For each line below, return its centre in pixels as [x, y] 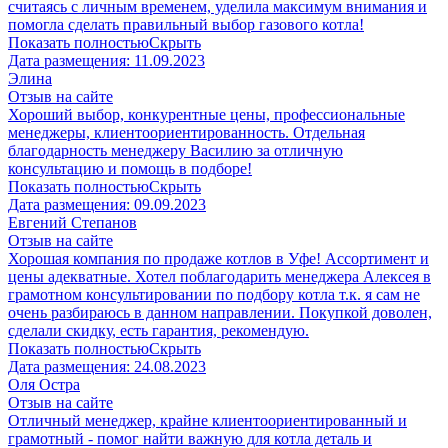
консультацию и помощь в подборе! [130, 169]
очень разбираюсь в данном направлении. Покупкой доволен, [220, 313]
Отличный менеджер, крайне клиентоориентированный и [207, 421]
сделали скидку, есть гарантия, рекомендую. [158, 331]
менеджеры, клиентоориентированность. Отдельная [186, 133]
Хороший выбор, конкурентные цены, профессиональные [206, 115]
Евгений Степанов [72, 223]
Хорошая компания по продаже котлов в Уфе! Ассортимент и [218, 259]
